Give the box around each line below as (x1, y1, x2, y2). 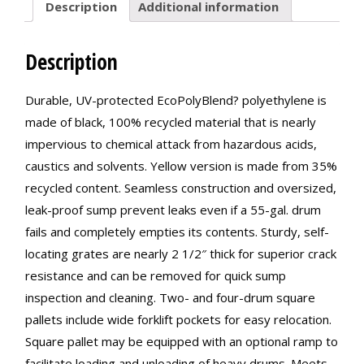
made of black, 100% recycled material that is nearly (25, 114, 316, 131)
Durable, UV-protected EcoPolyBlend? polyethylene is (25, 92, 327, 109)
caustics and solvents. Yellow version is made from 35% (25, 158, 337, 175)
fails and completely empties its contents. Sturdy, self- (25, 223, 329, 240)
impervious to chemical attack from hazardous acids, (25, 136, 317, 153)
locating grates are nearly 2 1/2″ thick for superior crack (25, 245, 336, 262)
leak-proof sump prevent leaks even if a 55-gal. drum (25, 201, 321, 219)
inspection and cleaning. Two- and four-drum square (25, 289, 315, 306)
